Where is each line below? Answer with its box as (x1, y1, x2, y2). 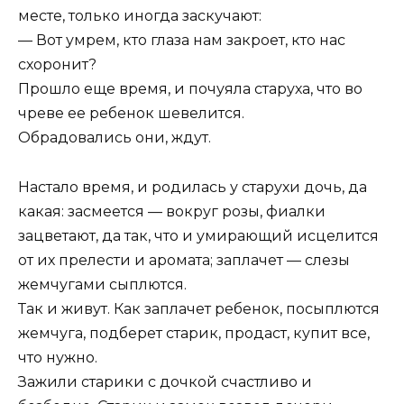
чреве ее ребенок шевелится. (18, 105, 244, 123)
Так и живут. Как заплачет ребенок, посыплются (18, 299, 380, 317)
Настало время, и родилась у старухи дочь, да (18, 178, 367, 196)
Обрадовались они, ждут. (18, 129, 211, 147)
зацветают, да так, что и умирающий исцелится (18, 226, 379, 244)
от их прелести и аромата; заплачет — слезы (18, 251, 350, 269)
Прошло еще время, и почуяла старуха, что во (18, 80, 363, 98)
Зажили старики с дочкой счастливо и (18, 372, 312, 390)
